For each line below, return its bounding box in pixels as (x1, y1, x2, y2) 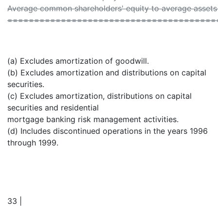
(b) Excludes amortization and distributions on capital (7, 68, 206, 78)
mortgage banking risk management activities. (7, 114, 179, 125)
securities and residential (7, 103, 99, 113)
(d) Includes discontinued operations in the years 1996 (7, 126, 208, 136)
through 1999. (7, 138, 58, 148)
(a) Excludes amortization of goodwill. (7, 56, 149, 66)
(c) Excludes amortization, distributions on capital (7, 91, 192, 101)
